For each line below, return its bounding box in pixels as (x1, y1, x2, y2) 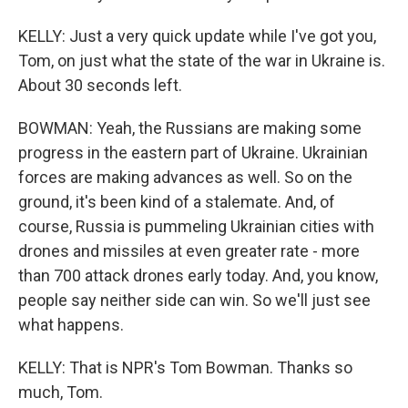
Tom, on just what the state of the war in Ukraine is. (18, 51, 385, 70)
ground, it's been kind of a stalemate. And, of (18, 192, 335, 211)
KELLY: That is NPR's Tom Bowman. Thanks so (18, 358, 352, 377)
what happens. (18, 315, 124, 334)
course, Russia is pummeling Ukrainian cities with (18, 217, 374, 236)
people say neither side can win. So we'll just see (18, 291, 371, 310)
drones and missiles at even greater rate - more (18, 241, 360, 260)
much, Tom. (18, 382, 103, 402)
